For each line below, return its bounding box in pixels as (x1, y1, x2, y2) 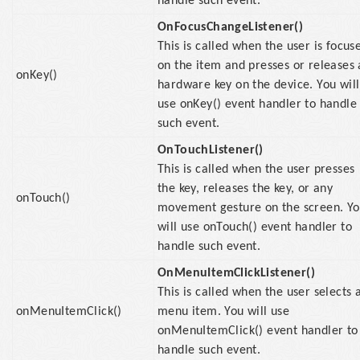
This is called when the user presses (157, 163, 355, 176)
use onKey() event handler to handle (157, 98, 357, 111)
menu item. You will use (157, 305, 290, 318)
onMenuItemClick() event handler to (157, 325, 358, 337)
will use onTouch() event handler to (157, 221, 352, 234)
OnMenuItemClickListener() (157, 267, 315, 280)
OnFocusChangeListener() (157, 21, 304, 34)
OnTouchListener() (157, 144, 264, 157)
